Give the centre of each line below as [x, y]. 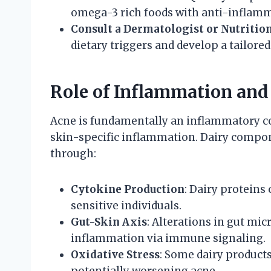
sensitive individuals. [126, 205]
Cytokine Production [128, 189]
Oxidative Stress [115, 254]
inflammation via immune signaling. [168, 238]
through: [73, 153]
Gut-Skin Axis [109, 222]
